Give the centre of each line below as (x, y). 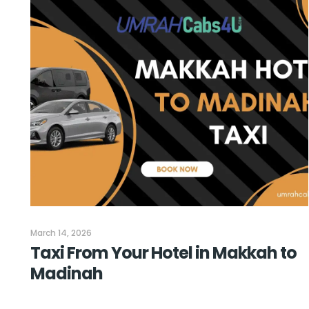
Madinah (67, 274)
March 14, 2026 (61, 233)
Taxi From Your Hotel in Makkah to (163, 253)
